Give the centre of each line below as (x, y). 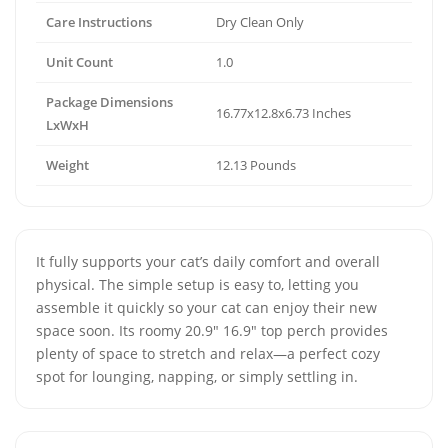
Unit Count (79, 62)
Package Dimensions (109, 102)
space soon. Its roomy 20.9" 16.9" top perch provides (212, 330)
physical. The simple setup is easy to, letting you (197, 284)
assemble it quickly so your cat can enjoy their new (206, 307)
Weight (67, 165)
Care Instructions (99, 22)
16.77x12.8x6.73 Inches (283, 113)
